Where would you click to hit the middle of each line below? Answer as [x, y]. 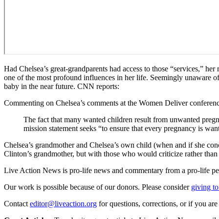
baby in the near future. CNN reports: [62, 86]
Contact [16, 203]
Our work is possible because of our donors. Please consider [97, 187]
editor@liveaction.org [63, 203]
